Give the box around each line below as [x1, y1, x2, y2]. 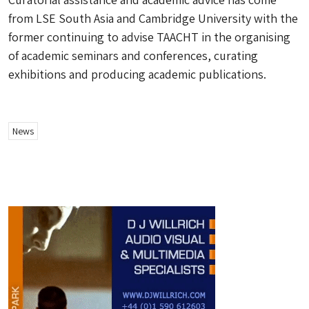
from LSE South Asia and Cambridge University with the [8, 10, 298, 26]
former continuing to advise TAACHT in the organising [8, 29, 290, 45]
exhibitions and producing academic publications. [8, 66, 266, 82]
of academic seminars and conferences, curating [8, 48, 258, 63]
